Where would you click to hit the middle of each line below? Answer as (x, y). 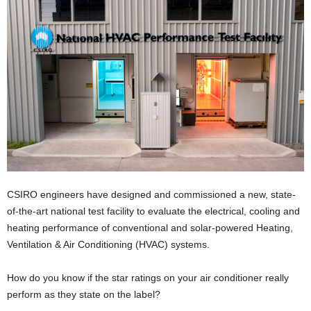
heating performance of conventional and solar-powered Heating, (150, 227)
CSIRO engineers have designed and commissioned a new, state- (151, 194)
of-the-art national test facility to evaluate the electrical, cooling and (153, 211)
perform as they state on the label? (84, 294)
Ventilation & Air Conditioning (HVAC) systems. (108, 244)
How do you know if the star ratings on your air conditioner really (148, 277)
